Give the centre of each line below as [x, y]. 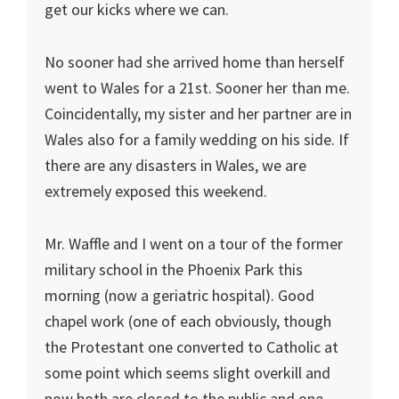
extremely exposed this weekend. [156, 191]
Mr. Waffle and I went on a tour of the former [194, 244]
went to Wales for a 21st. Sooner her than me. [197, 88]
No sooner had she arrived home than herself [195, 62]
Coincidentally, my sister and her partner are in [198, 114]
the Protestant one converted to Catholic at [191, 347]
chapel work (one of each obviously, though [188, 321]
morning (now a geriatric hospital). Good [179, 295]
